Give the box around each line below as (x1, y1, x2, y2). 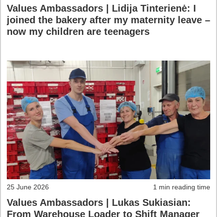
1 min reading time (153, 183, 210, 191)
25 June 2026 (7, 183, 49, 191)
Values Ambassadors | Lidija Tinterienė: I (7, 3, 196, 14)
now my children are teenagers (7, 26, 150, 37)
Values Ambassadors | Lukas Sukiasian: (7, 197, 191, 208)
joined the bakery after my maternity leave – (7, 15, 210, 25)
